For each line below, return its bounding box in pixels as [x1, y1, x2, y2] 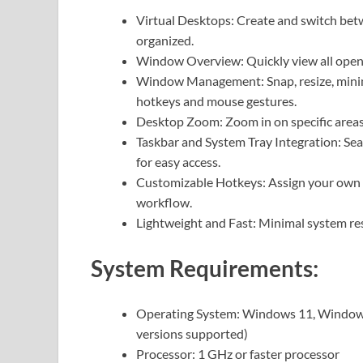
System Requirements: [91, 254, 318, 282]
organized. [136, 32, 194, 49]
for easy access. [136, 154, 220, 170]
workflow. [136, 194, 192, 211]
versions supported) [136, 325, 248, 341]
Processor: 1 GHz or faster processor [136, 345, 340, 361]
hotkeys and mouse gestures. [136, 93, 297, 109]
